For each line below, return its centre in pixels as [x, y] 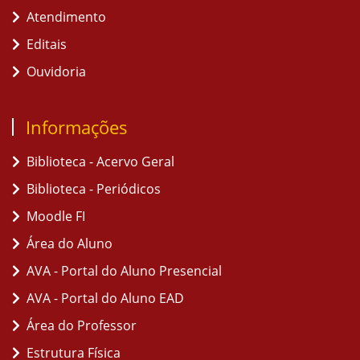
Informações [77, 127]
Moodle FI [56, 216]
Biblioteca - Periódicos [94, 189]
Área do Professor [82, 325]
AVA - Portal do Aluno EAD [105, 298]
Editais [47, 44]
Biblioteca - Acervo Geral [100, 162]
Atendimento [66, 17]
